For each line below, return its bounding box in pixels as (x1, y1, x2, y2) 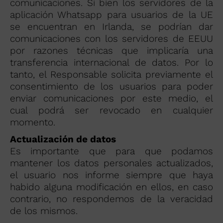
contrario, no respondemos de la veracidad (10, 193, 213, 205)
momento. (10, 116, 55, 128)
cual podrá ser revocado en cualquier (10, 105, 213, 116)
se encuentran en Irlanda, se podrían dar (10, 21, 213, 32)
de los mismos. (10, 205, 78, 217)
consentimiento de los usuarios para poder (10, 81, 213, 92)
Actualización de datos (10, 133, 116, 145)
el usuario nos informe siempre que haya (10, 169, 213, 181)
